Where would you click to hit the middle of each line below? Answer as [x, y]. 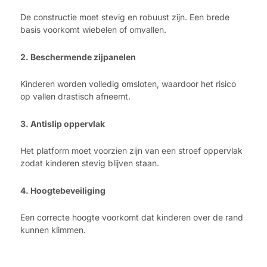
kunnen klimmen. [53, 230]
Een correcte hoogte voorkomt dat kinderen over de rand [132, 218]
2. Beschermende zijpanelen [78, 57]
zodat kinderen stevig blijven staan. [90, 163]
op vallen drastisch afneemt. [75, 97]
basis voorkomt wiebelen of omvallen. [93, 30]
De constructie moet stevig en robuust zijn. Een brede [125, 17]
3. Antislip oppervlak [63, 123]
